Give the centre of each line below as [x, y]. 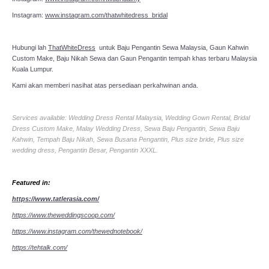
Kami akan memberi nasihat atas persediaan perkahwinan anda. [105, 85]
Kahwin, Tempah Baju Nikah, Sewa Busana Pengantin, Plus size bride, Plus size [128, 139]
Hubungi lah [30, 47]
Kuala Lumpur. [33, 69]
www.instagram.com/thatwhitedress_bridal [106, 15]
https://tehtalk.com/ [40, 247]
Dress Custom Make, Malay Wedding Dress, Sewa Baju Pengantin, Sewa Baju [126, 128]
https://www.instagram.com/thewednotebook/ [77, 231]
